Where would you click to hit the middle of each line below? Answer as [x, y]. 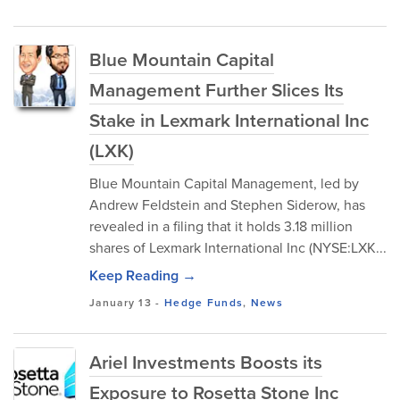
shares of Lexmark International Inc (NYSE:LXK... [238, 248]
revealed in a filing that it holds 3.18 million [221, 226]
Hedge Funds [204, 303]
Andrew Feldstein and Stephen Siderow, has [227, 205]
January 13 [121, 303]
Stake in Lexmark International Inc [229, 120]
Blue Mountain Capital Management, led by [224, 183]
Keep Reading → [143, 275]
